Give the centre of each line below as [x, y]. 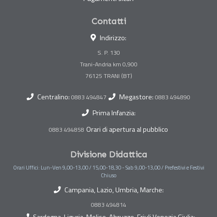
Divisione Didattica [108, 155]
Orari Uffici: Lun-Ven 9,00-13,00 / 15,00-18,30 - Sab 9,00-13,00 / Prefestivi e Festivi [108, 168]
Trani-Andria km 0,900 [108, 64]
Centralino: [54, 97]
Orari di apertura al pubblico [127, 130]
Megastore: [137, 97]
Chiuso [108, 175]
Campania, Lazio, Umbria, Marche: [114, 190]
